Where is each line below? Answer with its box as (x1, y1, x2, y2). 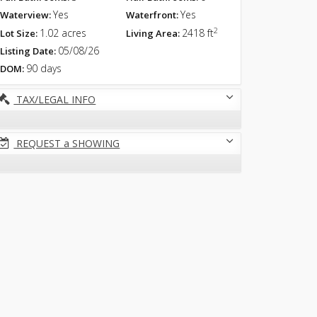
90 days (26, 62, 62, 75)
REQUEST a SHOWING (13, 137, 120, 150)
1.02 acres (40, 26, 87, 40)
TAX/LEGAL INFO (13, 93, 96, 106)
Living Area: (125, 27, 180, 40)
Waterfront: (125, 8, 178, 21)
